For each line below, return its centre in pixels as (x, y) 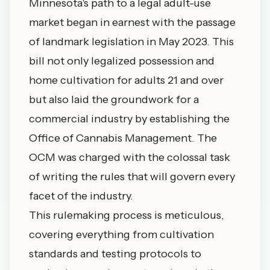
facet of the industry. (81, 196)
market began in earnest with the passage (132, 22)
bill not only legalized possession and (122, 61)
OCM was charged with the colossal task (130, 157)
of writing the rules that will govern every (132, 177)
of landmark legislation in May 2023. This (131, 42)
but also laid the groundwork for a (114, 99)
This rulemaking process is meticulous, (127, 215)
